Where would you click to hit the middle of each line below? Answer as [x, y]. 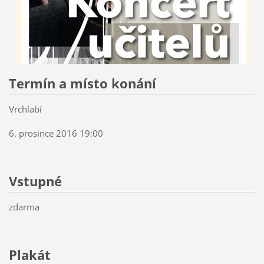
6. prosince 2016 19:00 [56, 133]
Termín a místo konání [84, 84]
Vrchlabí [26, 109]
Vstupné [37, 181]
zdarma [24, 207]
